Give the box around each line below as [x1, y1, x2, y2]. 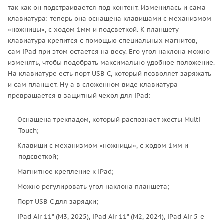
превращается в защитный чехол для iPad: [8, 91, 150, 100]
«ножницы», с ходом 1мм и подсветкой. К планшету [8, 25, 179, 34]
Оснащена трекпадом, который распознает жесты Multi [17, 115, 200, 124]
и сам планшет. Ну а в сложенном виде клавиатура [8, 80, 178, 89]
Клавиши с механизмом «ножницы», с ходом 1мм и [17, 141, 188, 150]
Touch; [18, 126, 39, 135]
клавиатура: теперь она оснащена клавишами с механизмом [8, 14, 211, 23]
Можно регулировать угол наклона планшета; [17, 182, 169, 191]
